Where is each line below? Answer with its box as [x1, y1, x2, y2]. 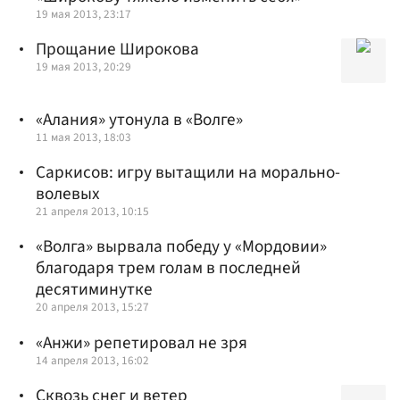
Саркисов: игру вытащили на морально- [36, 160, 340, 186]
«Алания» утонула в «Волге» [36, 107, 243, 133]
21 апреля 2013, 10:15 [36, 203, 149, 221]
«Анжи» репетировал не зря [36, 329, 247, 355]
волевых [36, 181, 100, 207]
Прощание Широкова [36, 37, 199, 62]
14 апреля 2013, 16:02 [36, 351, 149, 369]
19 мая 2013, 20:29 [36, 58, 131, 76]
